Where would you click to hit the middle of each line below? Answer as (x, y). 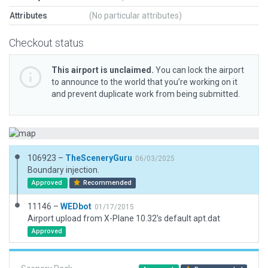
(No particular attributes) (135, 16)
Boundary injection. (63, 170)
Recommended (107, 183)
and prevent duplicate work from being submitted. (146, 94)
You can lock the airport (199, 70)
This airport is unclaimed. (103, 70)
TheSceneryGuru (99, 158)
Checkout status (46, 43)
